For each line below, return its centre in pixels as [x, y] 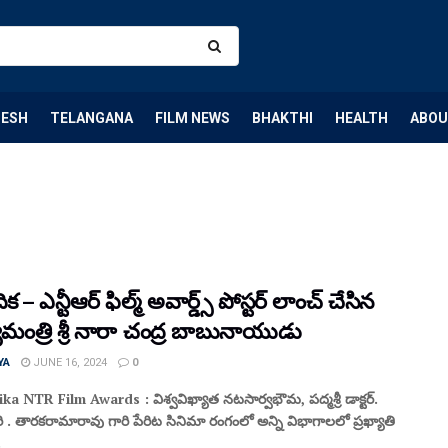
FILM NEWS [192, 117]
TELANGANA [91, 117]
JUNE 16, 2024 [68, 362]
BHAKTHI [282, 117]
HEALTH [361, 117]
